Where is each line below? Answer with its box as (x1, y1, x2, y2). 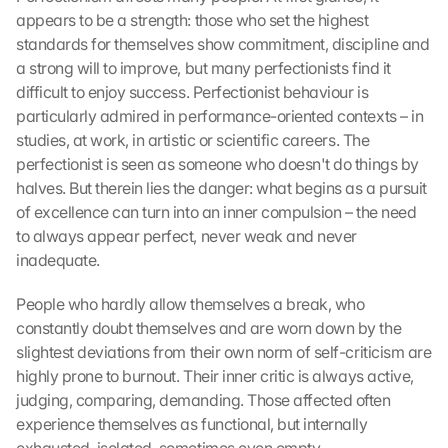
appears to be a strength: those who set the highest (16, 10, 369, 30)
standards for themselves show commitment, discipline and (16, 34, 430, 54)
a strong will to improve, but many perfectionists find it (16, 58, 391, 78)
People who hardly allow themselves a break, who (16, 294, 365, 314)
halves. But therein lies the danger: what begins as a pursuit (16, 178, 427, 198)
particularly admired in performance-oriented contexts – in (16, 106, 424, 126)
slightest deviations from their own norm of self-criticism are (16, 342, 432, 362)
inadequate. (16, 250, 100, 270)
